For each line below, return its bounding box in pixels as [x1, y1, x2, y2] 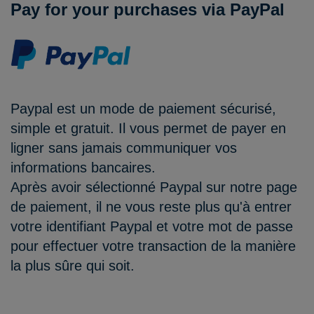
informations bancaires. [11, 159, 156, 175]
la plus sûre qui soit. [11, 257, 135, 273]
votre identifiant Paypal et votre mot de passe [11, 218, 293, 234]
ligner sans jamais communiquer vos [11, 139, 237, 156]
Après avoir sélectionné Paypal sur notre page [11, 179, 297, 195]
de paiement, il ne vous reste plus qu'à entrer [11, 198, 292, 214]
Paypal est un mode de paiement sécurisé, [11, 100, 276, 116]
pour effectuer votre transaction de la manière [11, 238, 296, 254]
